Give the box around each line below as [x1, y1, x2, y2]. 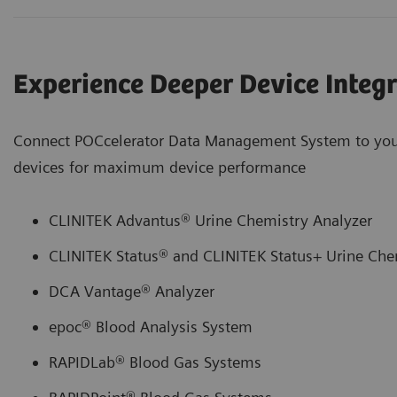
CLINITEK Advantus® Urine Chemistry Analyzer [49, 211, 372, 230]
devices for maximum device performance [13, 158, 306, 177]
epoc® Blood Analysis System [49, 317, 253, 337]
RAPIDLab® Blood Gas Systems [49, 353, 261, 372]
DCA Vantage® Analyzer [49, 282, 214, 301]
